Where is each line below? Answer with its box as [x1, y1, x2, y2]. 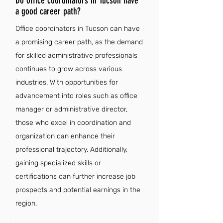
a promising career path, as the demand [15, 38, 143, 46]
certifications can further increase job [15, 172, 135, 181]
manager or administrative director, [15, 105, 127, 113]
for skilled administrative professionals [15, 51, 137, 60]
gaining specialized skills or [15, 159, 101, 167]
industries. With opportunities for [15, 78, 118, 87]
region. [15, 199, 37, 208]
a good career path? [15, 5, 81, 17]
